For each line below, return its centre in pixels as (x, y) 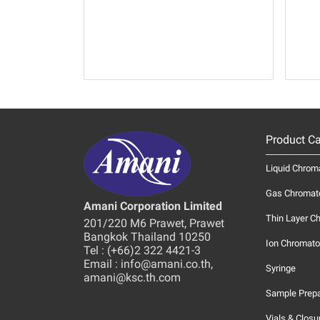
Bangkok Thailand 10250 (147, 236)
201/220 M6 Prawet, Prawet (154, 223)
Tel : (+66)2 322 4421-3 (142, 250)
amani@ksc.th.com (132, 277)
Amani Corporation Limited (153, 206)
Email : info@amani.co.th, (148, 264)
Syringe (281, 268)
